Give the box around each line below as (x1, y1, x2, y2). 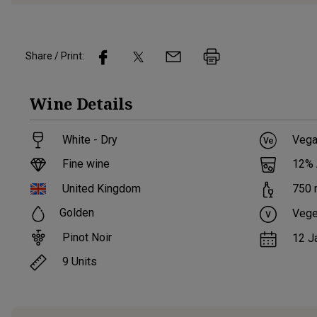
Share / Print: (25, 50, 84, 62)
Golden (59, 206, 95, 220)
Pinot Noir (62, 231, 113, 245)
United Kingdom (62, 182, 142, 196)
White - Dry (62, 132, 118, 146)
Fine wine (59, 157, 110, 171)
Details (76, 92, 132, 114)
